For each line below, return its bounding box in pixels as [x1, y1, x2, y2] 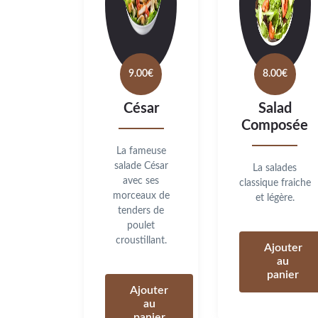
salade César [114, 160, 168, 171]
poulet [127, 220, 155, 231]
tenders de [118, 205, 165, 216]
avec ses [123, 175, 160, 186]
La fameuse [116, 146, 166, 156]
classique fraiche [238, 177, 311, 188]
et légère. [255, 192, 295, 203]
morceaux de [112, 190, 170, 201]
